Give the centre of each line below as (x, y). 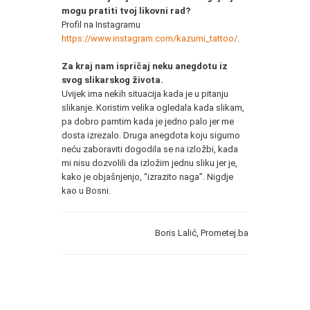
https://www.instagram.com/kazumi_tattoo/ (149, 38)
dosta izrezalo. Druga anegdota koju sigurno (151, 135)
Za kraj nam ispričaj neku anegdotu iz (145, 66)
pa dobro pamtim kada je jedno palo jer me (148, 121)
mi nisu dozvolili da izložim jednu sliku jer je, (149, 163)
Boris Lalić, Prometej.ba (202, 232)
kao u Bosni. (86, 190)
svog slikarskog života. (112, 80)
